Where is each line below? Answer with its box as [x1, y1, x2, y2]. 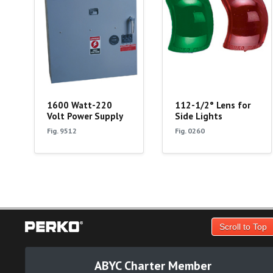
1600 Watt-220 [46, 99, 112, 112]
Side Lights [174, 110, 222, 122]
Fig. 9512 [46, 126, 77, 136]
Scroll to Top [219, 221, 267, 232]
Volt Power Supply [46, 110, 123, 122]
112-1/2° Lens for [174, 99, 250, 112]
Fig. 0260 [174, 126, 205, 136]
